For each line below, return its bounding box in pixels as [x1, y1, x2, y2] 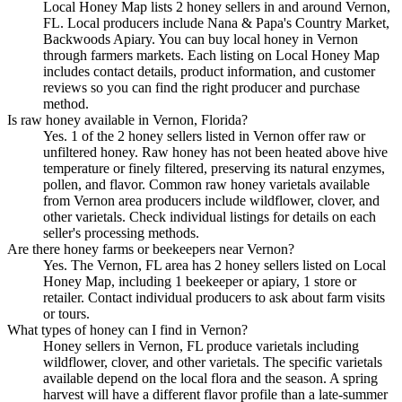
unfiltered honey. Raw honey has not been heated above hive [43, 144, 388, 161]
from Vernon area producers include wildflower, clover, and [43, 193, 380, 209]
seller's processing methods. [43, 225, 199, 241]
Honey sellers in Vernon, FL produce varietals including [43, 338, 359, 354]
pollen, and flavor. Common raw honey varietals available [43, 177, 370, 193]
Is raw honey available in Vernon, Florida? [7, 112, 248, 128]
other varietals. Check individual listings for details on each [43, 209, 376, 225]
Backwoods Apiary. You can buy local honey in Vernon [43, 31, 358, 48]
